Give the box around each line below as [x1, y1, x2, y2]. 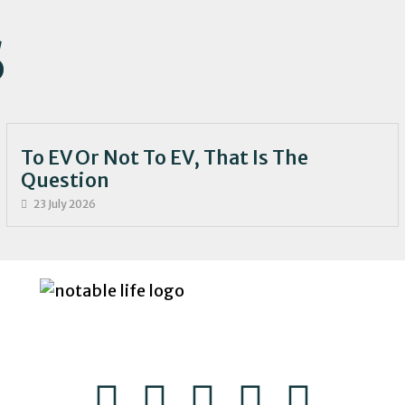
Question [20, 168, 109, 193]
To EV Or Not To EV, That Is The [20, 146, 308, 171]
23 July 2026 [33, 197, 96, 212]
